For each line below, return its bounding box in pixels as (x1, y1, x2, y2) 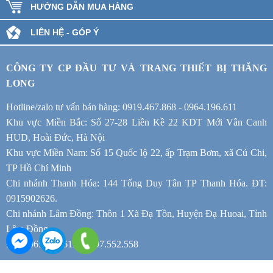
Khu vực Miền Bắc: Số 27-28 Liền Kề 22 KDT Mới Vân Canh (6, 116, 267, 127)
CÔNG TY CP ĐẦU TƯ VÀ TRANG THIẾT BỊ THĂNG (6, 62, 267, 73)
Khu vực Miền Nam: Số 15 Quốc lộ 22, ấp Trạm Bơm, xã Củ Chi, (6, 147, 267, 158)
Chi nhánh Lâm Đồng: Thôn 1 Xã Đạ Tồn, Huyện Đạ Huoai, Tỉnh (6, 208, 267, 219)
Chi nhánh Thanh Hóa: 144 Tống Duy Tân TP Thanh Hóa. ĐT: (6, 177, 267, 188)
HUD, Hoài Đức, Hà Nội (6, 132, 105, 143)
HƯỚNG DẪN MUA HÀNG (30, 1, 133, 12)
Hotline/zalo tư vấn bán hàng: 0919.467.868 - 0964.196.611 (6, 101, 237, 112)
